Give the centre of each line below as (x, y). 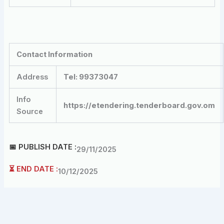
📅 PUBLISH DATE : (42, 147)
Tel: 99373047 (91, 77)
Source (30, 111)
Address (32, 77)
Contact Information (55, 54)
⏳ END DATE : (33, 169)
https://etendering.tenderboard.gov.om (139, 105)
